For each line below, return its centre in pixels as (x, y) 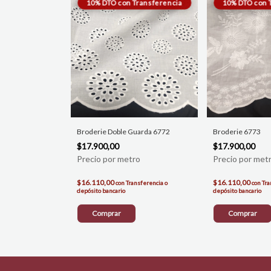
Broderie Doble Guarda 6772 (123, 132)
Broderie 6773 (237, 132)
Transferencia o (147, 183)
